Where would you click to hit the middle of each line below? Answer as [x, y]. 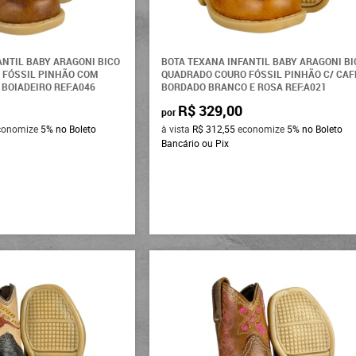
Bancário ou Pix [195, 143]
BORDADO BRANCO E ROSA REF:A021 [244, 86]
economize [261, 128]
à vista [177, 128]
